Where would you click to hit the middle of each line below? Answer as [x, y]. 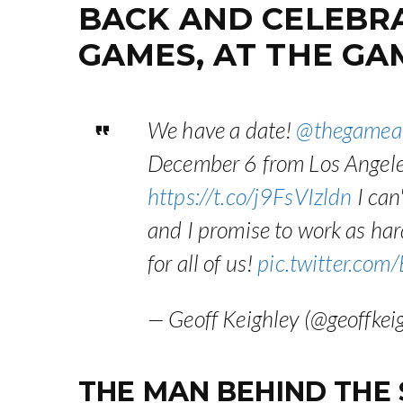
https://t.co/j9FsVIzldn [250, 197]
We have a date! [222, 130]
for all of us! [203, 263]
